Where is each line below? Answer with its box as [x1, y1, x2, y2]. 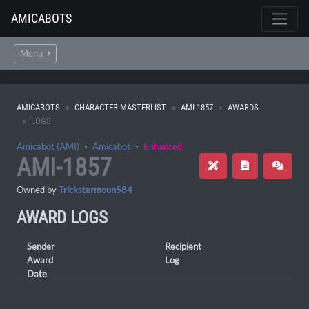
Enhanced [143, 141, 182, 152]
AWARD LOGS [17, 208, 108, 228]
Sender [27, 241, 54, 252]
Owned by [17, 184, 59, 195]
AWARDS [228, 102, 259, 112]
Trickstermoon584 [59, 184, 132, 195]
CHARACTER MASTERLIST [74, 102, 166, 112]
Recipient [165, 241, 201, 252]
